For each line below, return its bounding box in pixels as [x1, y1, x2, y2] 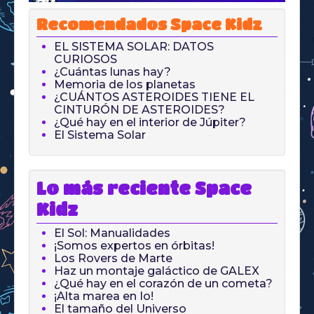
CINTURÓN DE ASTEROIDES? [54, 103, 225, 117]
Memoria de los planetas [54, 78, 196, 92]
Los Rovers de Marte [54, 252, 172, 266]
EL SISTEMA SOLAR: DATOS [54, 40, 214, 54]
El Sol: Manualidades [54, 226, 170, 240]
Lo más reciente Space [36, 178, 252, 198]
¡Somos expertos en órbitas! [54, 239, 214, 253]
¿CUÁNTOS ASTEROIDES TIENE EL [54, 90, 254, 104]
